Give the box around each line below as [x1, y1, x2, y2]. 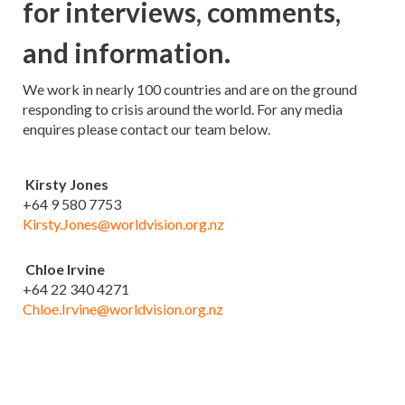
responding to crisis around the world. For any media [23, 100, 343, 118]
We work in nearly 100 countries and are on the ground [23, 80, 357, 98]
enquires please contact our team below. [23, 120, 270, 137]
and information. [23, 36, 231, 69]
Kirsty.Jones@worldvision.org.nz [23, 215, 224, 232]
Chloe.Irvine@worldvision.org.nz [23, 300, 223, 317]
